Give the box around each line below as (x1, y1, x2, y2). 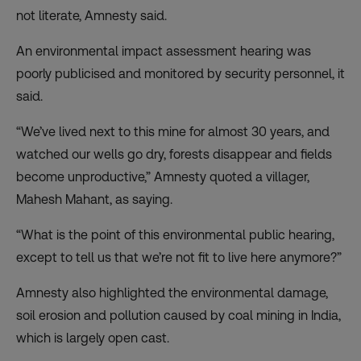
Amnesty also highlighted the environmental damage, (16, 284, 328, 301)
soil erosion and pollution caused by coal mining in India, (16, 307, 341, 323)
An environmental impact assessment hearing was (16, 43, 311, 59)
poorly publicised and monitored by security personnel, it (16, 65, 345, 81)
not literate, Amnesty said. (16, 7, 167, 23)
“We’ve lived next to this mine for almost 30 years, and (16, 123, 330, 139)
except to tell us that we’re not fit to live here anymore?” (16, 249, 342, 265)
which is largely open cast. (16, 330, 169, 346)
